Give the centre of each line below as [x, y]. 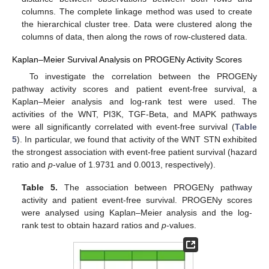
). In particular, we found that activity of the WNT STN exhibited [137, 139]
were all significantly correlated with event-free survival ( [123, 126]
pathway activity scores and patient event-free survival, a [134, 89]
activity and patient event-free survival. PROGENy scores [137, 200]
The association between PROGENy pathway [155, 187]
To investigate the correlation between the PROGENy [143, 76]
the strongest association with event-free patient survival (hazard [134, 152]
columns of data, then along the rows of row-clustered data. [135, 37]
